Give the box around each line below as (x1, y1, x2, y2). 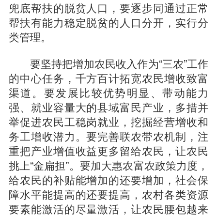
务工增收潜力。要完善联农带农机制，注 (8, 128, 209, 144)
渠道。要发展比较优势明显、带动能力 (8, 84, 209, 100)
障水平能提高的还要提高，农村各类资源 (8, 186, 209, 202)
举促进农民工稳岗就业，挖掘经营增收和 (8, 113, 209, 129)
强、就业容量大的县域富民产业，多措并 (8, 99, 209, 115)
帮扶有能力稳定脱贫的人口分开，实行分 (8, 14, 209, 30)
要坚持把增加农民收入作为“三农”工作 (8, 55, 209, 71)
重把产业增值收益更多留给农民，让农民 (8, 142, 209, 158)
